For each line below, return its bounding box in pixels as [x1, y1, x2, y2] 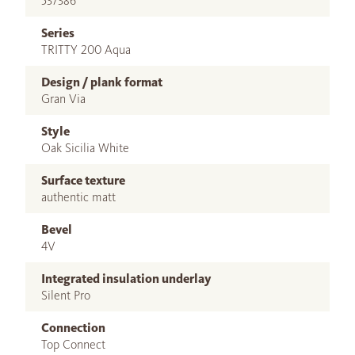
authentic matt [41, 189, 116, 205]
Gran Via [41, 91, 86, 107]
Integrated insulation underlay [41, 271, 212, 287]
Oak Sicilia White [41, 140, 129, 156]
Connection [41, 320, 105, 336]
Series [41, 25, 74, 41]
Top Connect [41, 337, 105, 353]
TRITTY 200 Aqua [41, 42, 131, 58]
